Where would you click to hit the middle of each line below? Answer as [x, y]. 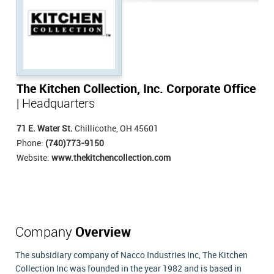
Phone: [31, 143]
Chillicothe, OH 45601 [116, 129]
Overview [103, 233]
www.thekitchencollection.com [111, 158]
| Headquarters [56, 104]
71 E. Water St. [45, 129]
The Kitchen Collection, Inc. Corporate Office [136, 89]
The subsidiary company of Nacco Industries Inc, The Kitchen [131, 255]
